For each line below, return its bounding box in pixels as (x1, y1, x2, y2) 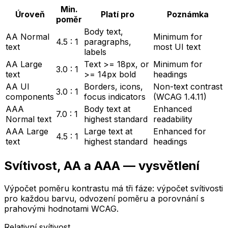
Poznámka (167, 9, 209, 20)
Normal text (6, 114, 51, 125)
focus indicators (84, 92, 146, 102)
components (6, 92, 54, 102)
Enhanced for (153, 126, 206, 137)
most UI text (153, 42, 201, 52)
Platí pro (101, 9, 134, 20)
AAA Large (6, 126, 48, 137)
